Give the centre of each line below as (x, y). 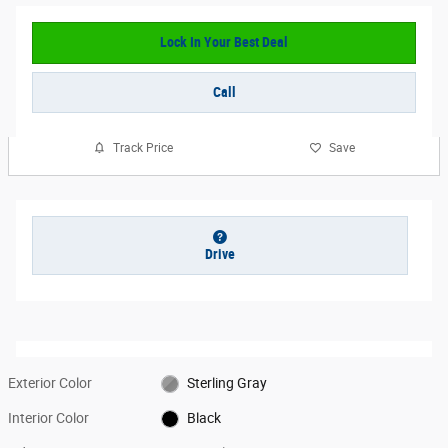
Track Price (143, 147)
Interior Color (48, 417)
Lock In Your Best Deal (224, 42)
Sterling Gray (226, 382)
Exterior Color (50, 382)
